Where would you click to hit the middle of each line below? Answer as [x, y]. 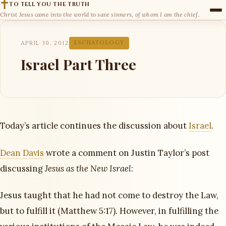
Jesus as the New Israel [88, 168]
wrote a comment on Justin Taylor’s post [127, 153]
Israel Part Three [78, 64]
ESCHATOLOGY [99, 43]
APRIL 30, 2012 [45, 43]
